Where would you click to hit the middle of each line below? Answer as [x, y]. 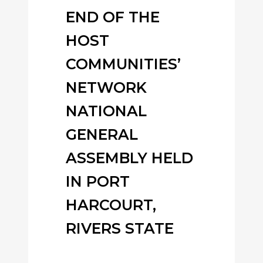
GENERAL [102, 134]
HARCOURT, [111, 205]
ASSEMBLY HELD [129, 158]
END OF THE [113, 17]
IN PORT [98, 181]
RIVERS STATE [120, 228]
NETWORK [106, 87]
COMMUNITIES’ [123, 64]
